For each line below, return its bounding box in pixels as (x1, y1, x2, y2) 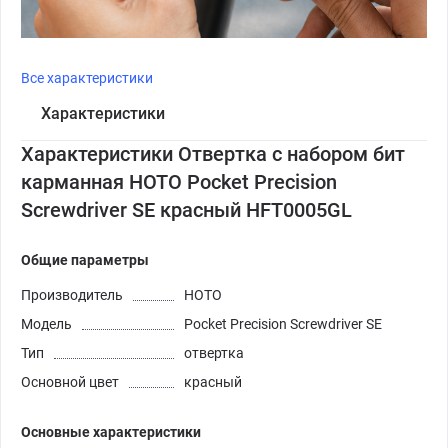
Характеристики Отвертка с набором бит (21, 141, 405, 166)
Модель (21, 315, 72, 332)
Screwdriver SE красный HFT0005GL (21, 197, 352, 222)
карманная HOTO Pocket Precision (21, 169, 337, 194)
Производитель (21, 286, 123, 303)
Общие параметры (21, 251, 149, 268)
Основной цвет (21, 373, 119, 390)
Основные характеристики (21, 423, 201, 440)
